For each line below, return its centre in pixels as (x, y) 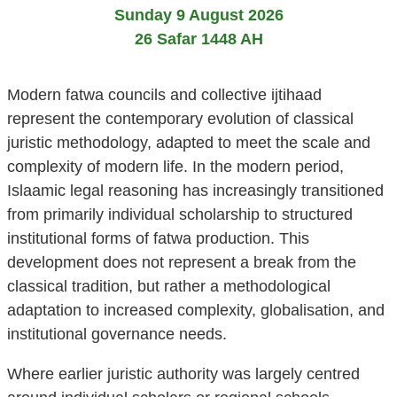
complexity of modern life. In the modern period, (175, 167)
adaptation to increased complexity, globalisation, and (196, 311)
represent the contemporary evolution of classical (180, 119)
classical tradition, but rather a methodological (169, 287)
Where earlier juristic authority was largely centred (183, 374)
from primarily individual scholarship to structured (180, 215)
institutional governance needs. (117, 335)
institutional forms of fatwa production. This (158, 239)
